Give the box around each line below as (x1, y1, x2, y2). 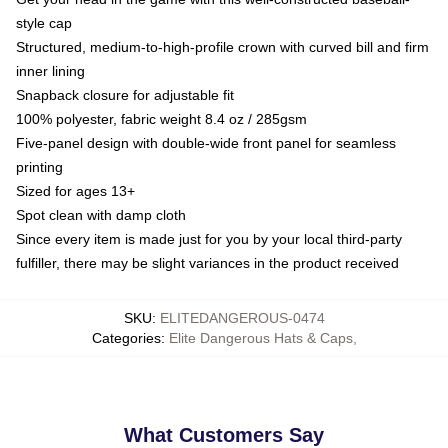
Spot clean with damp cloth (16, 207, 186, 223)
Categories (91, 330, 161, 346)
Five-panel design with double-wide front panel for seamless (16, 135, 396, 151)
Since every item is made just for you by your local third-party (16, 231, 402, 247)
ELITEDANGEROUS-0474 (159, 310, 325, 326)
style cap (16, 15, 72, 31)
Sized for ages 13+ (16, 183, 135, 199)
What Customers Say (124, 424, 324, 446)
